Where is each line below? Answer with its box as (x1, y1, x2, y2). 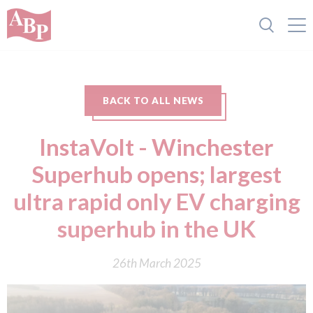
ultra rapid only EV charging (13, 187, 300, 215)
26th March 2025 (112, 256, 201, 270)
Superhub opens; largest (31, 160, 282, 188)
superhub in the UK (57, 214, 256, 242)
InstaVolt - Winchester (39, 133, 274, 161)
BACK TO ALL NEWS (103, 95, 203, 106)
